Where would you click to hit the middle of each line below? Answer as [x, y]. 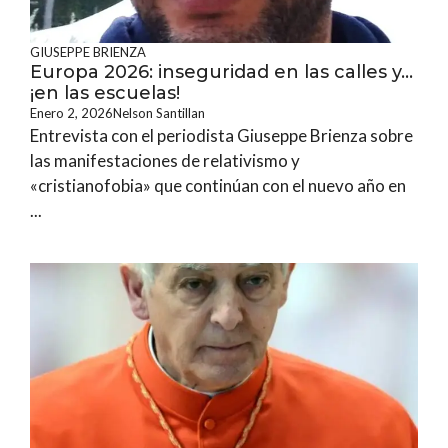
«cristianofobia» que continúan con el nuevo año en [218, 185]
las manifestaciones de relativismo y [165, 160]
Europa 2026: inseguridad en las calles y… [221, 72]
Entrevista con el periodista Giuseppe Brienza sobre [221, 135]
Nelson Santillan [159, 113]
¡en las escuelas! [105, 93]
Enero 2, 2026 [71, 113]
